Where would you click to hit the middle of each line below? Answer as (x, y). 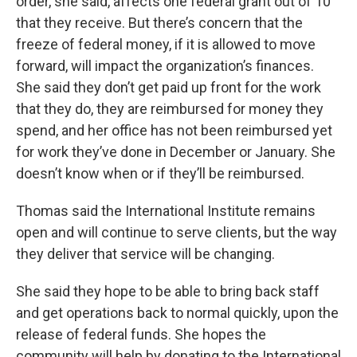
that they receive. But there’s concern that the (159, 23)
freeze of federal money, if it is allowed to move (166, 45)
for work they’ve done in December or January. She (176, 152)
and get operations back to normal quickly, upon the (177, 313)
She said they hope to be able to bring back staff (168, 292)
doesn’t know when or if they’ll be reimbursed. (160, 174)
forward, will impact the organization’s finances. (165, 66)
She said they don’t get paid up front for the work (169, 88)
